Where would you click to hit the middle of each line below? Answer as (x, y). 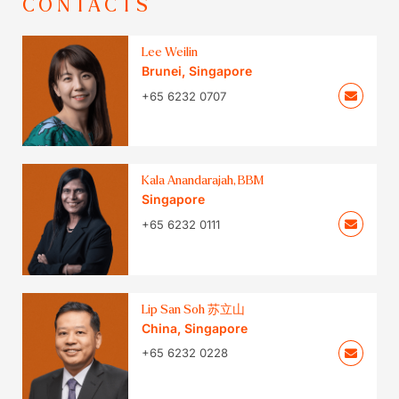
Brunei (162, 71)
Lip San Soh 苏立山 (194, 309)
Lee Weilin (170, 53)
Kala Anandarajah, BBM (203, 181)
